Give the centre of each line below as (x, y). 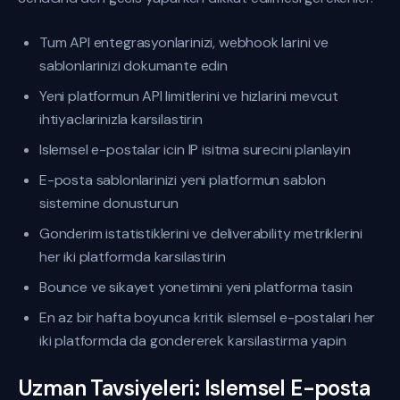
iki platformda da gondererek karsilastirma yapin (193, 341)
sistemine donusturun (109, 203)
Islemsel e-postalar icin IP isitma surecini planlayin (195, 150)
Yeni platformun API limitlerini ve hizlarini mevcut (189, 96)
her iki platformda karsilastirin (133, 257)
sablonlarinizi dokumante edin (133, 66)
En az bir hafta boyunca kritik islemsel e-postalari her (208, 317)
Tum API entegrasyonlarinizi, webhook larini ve (184, 42)
